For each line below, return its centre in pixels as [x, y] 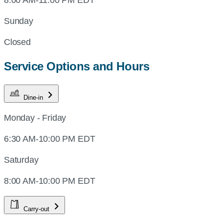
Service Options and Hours [77, 66]
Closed [17, 42]
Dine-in [34, 98]
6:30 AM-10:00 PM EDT [50, 139]
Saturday [21, 160]
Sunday [19, 21]
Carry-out [37, 209]
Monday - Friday [35, 118]
